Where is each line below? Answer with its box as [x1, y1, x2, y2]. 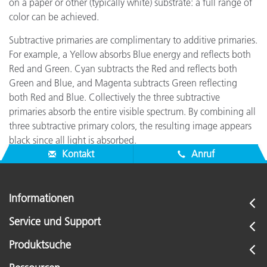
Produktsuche [9, 238, 71, 252]
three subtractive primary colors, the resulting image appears [9, 120, 252, 132]
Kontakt [59, 148, 94, 160]
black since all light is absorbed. [9, 134, 139, 146]
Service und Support [9, 215, 101, 228]
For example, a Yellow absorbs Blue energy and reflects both [9, 48, 251, 60]
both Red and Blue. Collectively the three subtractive [9, 91, 220, 103]
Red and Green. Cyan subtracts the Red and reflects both [9, 63, 237, 74]
